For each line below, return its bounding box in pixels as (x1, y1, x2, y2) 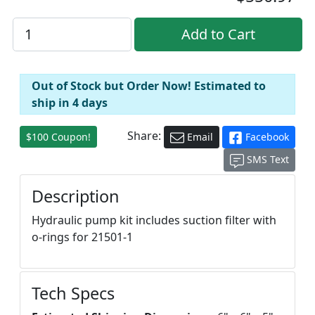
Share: (127, 128, 164, 144)
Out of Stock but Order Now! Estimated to (32, 78, 266, 94)
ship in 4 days (32, 95, 108, 110)
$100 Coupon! (26, 130, 91, 143)
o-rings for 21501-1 (32, 229, 133, 245)
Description (32, 184, 120, 207)
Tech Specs (32, 281, 115, 304)
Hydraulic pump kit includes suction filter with (32, 212, 276, 228)
